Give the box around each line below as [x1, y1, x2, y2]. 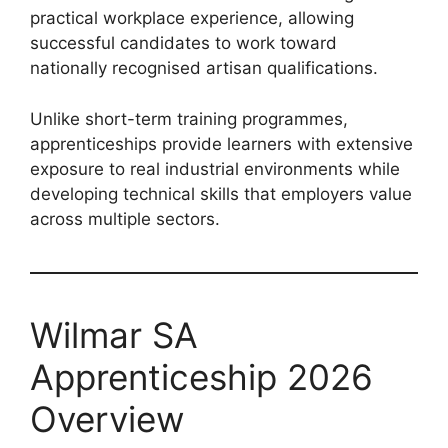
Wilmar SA [30, 313, 198, 356]
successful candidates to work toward [30, 33, 337, 54]
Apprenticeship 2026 [30, 355, 373, 398]
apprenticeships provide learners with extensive [30, 133, 413, 154]
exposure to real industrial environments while [30, 158, 400, 179]
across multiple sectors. [30, 208, 220, 229]
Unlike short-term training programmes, [30, 108, 348, 129]
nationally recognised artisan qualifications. [30, 58, 378, 79]
